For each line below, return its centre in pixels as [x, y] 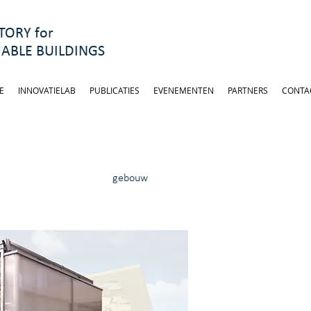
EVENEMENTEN [184, 90]
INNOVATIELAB [47, 90]
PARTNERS [248, 90]
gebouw [130, 178]
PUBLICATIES [115, 90]
